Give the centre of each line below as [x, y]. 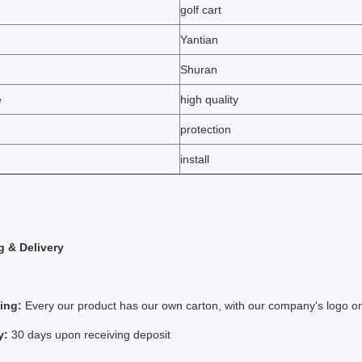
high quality [209, 99]
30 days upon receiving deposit [91, 335]
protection [206, 129]
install [195, 159]
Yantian [199, 40]
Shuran [199, 69]
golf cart [201, 10]
